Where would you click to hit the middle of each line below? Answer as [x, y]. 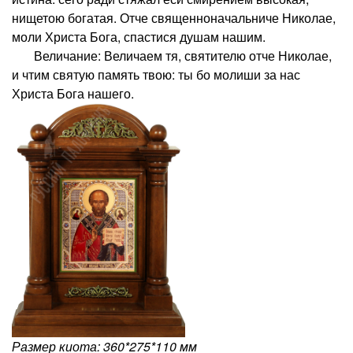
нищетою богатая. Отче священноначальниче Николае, [174, 17]
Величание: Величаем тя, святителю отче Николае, [172, 55]
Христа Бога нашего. [73, 93]
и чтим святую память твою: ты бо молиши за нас [156, 74]
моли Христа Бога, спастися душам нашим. [139, 36]
